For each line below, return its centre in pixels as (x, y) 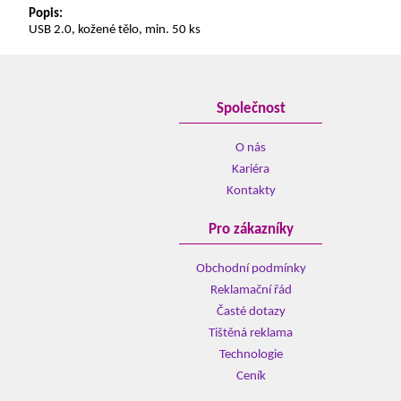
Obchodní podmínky (251, 269)
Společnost (251, 109)
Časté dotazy (251, 312)
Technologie (251, 355)
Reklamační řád (251, 290)
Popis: (46, 14)
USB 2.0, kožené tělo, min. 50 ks (115, 30)
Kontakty (251, 191)
